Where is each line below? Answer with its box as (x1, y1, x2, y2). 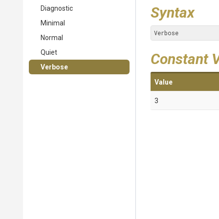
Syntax (151, 4, 195, 21)
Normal (41, 34, 63, 42)
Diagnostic (41, 4, 73, 12)
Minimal (41, 19, 65, 27)
